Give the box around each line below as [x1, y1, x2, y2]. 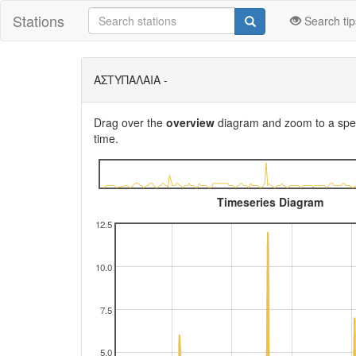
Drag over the [94, 114, 166, 130]
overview [166, 114, 215, 130]
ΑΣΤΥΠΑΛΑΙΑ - [94, 72, 168, 87]
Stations [13, 10, 64, 31]
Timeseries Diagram [217, 194, 324, 210]
